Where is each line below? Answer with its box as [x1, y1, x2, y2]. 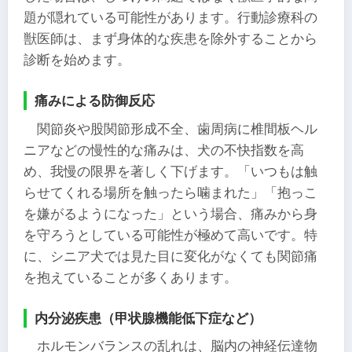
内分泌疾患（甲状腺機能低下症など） [35, 310, 262, 326]
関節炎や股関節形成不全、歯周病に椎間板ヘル [37, 121, 318, 137]
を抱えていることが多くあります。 [24, 269, 237, 285]
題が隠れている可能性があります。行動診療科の [24, 9, 317, 25]
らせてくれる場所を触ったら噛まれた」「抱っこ [24, 185, 317, 200]
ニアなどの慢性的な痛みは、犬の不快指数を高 [24, 142, 304, 158]
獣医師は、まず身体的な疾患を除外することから [24, 31, 317, 46]
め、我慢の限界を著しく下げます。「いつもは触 [24, 163, 317, 179]
